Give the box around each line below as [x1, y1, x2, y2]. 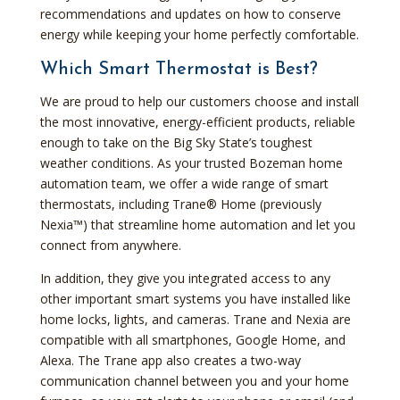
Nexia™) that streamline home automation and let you [39, 215, 355, 233]
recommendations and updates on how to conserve [39, 4, 341, 22]
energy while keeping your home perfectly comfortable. [39, 25, 359, 43]
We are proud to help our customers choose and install [39, 92, 359, 110]
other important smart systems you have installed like [39, 289, 351, 307]
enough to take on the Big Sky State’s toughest [39, 133, 312, 151]
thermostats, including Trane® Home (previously [39, 195, 321, 212]
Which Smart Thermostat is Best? [39, 60, 318, 79]
